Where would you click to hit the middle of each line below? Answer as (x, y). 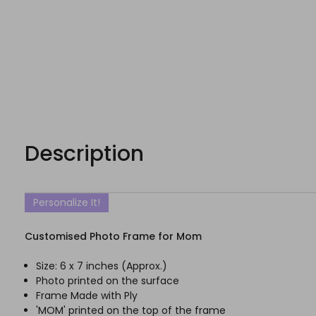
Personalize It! (67, 203)
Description (84, 154)
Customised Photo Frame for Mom (113, 237)
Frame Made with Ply (87, 296)
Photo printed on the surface (108, 281)
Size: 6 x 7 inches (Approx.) (102, 266)
